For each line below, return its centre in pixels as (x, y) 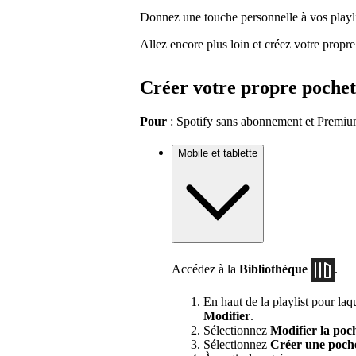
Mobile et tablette (218, 153)
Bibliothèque (273, 269)
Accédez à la (205, 269)
